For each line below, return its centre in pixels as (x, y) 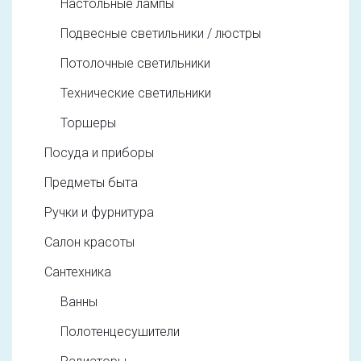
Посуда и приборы (99, 152)
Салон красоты (89, 242)
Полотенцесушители (120, 331)
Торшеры (88, 122)
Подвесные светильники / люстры (161, 33)
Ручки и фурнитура (99, 212)
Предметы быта (91, 182)
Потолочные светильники (135, 63)
